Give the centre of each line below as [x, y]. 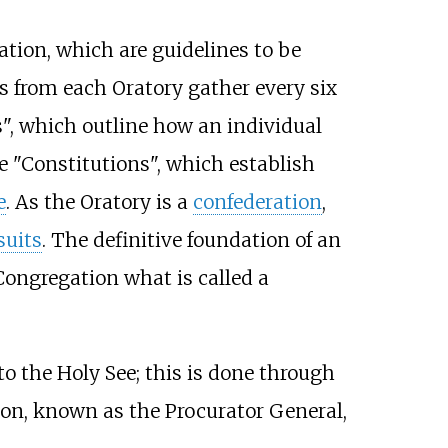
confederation [257, 201]
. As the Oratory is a [99, 201]
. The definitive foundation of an [191, 239]
